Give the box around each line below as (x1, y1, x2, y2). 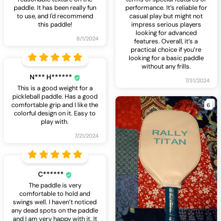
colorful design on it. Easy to (14, 109, 96, 118)
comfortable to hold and (19, 189, 91, 198)
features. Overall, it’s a (134, 37, 198, 46)
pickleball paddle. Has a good (12, 92, 98, 101)
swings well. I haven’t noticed (13, 198, 97, 207)
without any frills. (141, 62, 191, 71)
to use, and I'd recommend (16, 12, 93, 21)
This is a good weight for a (17, 84, 93, 93)
